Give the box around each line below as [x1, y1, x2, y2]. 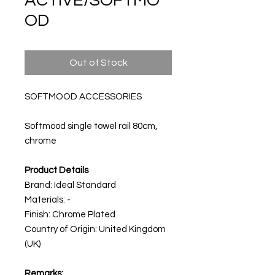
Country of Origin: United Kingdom [25, 225, 166, 234]
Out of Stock [69, 58, 128, 68]
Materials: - [25, 195, 71, 204]
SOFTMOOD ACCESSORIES [25, 92, 142, 101]
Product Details [25, 166, 88, 175]
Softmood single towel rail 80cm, [25, 122, 157, 131]
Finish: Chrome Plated [25, 210, 115, 219]
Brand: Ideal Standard [25, 180, 116, 190]
